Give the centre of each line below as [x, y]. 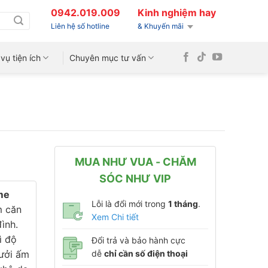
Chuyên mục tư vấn [108, 57]
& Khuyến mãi [161, 26]
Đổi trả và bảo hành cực [138, 240]
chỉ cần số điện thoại [146, 253]
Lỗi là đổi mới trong [130, 204]
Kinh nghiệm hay [177, 13]
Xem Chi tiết [115, 217]
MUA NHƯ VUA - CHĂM [135, 162]
